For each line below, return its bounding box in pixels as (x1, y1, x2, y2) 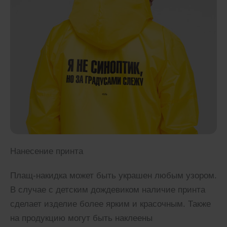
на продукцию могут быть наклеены (10, 213, 153, 223)
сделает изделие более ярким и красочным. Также (10, 199, 211, 209)
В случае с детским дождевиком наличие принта (10, 184, 205, 195)
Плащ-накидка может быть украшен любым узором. (10, 170, 217, 180)
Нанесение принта (10, 146, 83, 156)
